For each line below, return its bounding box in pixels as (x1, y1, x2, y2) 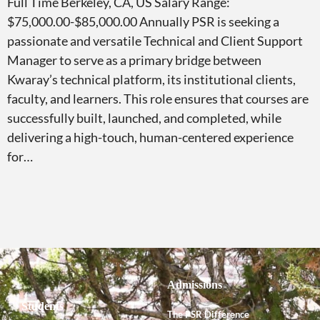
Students (21, 299, 64, 312)
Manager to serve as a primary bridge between (7, 51, 261, 68)
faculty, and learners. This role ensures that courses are (7, 90, 309, 106)
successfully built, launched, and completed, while (7, 109, 281, 126)
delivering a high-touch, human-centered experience (7, 129, 294, 145)
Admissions (167, 278, 222, 291)
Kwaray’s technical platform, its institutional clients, (7, 71, 296, 87)
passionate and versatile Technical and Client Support (7, 32, 303, 49)
